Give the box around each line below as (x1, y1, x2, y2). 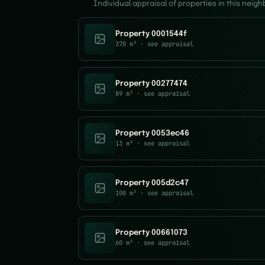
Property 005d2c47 (115, 179, 189, 187)
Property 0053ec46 (115, 130, 189, 137)
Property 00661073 (115, 229, 188, 237)
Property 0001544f (115, 30, 187, 38)
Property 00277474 (115, 80, 188, 88)
